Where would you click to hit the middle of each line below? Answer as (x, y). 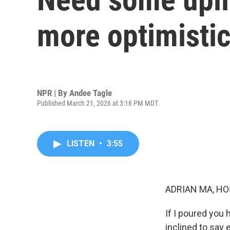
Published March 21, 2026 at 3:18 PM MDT (98, 103)
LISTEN (82, 143)
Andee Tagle (91, 93)
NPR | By (53, 93)
